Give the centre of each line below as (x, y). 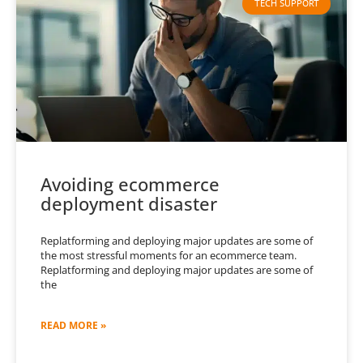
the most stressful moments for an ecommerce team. (169, 256)
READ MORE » (73, 326)
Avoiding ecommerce (130, 184)
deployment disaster (129, 204)
